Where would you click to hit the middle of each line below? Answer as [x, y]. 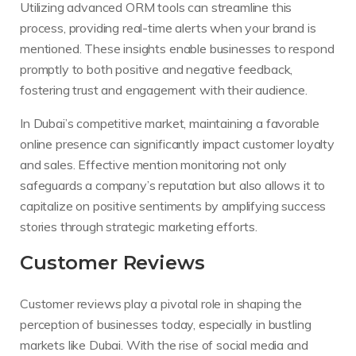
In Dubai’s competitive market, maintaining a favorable [170, 123]
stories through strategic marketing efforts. [139, 226]
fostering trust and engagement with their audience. [164, 89]
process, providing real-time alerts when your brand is [168, 27]
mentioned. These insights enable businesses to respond [177, 48]
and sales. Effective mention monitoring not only [154, 164]
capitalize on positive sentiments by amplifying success [173, 205]
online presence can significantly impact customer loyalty [177, 143]
